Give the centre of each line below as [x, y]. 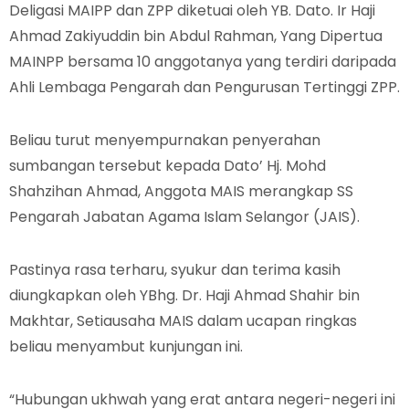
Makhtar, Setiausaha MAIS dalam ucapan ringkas [183, 321]
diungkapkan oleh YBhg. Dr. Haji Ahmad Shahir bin [184, 295]
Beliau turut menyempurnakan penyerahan [165, 140]
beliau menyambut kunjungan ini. [126, 346]
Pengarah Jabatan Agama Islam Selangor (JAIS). [184, 217]
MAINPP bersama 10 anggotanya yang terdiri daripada [203, 62]
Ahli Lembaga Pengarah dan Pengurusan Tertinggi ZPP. [204, 87]
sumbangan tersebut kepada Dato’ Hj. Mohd [168, 166]
